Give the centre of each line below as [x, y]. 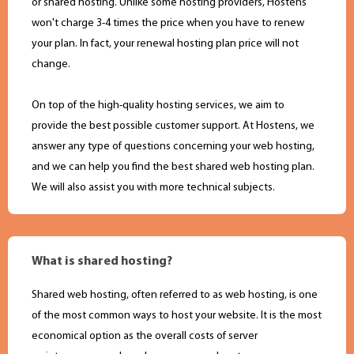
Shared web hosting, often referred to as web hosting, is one [175, 296]
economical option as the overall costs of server [145, 337]
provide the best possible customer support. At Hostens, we [173, 126]
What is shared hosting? [102, 262]
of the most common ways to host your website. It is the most [177, 316]
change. [51, 65]
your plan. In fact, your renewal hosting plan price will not [165, 44]
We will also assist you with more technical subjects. [153, 188]
